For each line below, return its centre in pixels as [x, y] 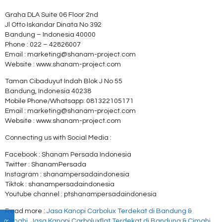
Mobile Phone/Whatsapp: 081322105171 [69, 101]
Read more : [26, 211]
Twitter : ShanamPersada [46, 164]
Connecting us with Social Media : [58, 138]
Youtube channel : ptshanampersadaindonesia [81, 194]
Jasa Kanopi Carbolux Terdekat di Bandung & [119, 211]
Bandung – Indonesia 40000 [50, 34]
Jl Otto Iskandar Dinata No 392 [53, 25]
